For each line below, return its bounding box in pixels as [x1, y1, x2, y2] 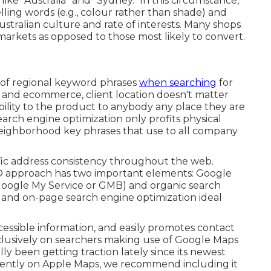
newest [190, 246, 226, 258]
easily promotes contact [119, 222, 235, 233]
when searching [139, 77, 217, 88]
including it [183, 258, 238, 270]
